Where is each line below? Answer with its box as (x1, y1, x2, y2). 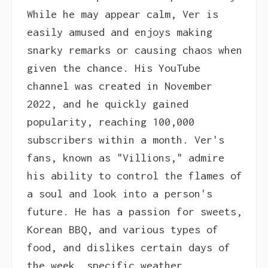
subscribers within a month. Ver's (26, 133, 224, 147)
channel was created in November (26, 80, 212, 93)
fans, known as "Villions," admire (26, 151, 224, 165)
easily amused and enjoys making (26, 26, 212, 39)
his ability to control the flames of (26, 169, 242, 182)
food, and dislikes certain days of (26, 241, 230, 254)
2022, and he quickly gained (26, 98, 188, 111)
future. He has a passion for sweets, (26, 205, 242, 218)
